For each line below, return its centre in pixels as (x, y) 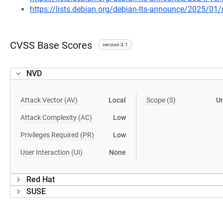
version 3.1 (115, 45)
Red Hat (41, 179)
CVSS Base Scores (51, 45)
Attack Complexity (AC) (56, 117)
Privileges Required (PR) (57, 135)
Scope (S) (161, 100)
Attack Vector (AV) (49, 100)
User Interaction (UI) (52, 152)
